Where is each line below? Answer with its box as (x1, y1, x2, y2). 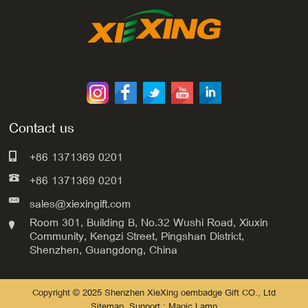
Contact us (9, 115, 75, 141)
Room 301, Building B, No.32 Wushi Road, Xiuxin (30, 212, 269, 233)
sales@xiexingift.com (30, 193, 131, 214)
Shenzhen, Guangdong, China (30, 239, 178, 261)
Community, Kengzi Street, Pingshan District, (30, 225, 245, 247)
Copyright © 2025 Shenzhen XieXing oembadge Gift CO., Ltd (32, 284, 276, 302)
